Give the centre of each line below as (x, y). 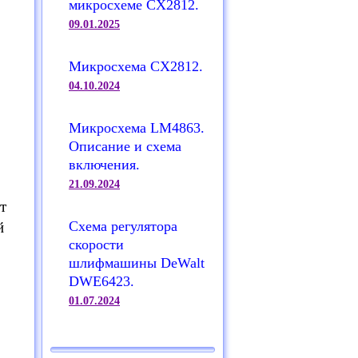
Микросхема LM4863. (137, 128)
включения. (104, 165)
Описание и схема (125, 146)
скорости (96, 245)
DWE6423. (101, 281)
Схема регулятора (123, 226)
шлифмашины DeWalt (137, 263)
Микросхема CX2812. (136, 66)
